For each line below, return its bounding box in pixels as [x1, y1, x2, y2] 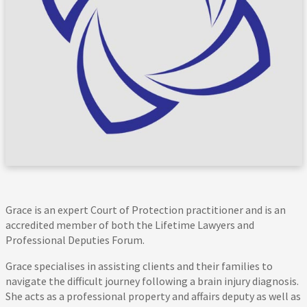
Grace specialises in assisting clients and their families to [5, 259, 273, 273]
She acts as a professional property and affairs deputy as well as [5, 289, 301, 304]
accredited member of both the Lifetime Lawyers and [5, 218, 254, 232]
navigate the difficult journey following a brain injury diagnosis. [5, 274, 299, 288]
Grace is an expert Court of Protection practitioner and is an [5, 203, 286, 217]
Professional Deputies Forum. [5, 233, 145, 247]
